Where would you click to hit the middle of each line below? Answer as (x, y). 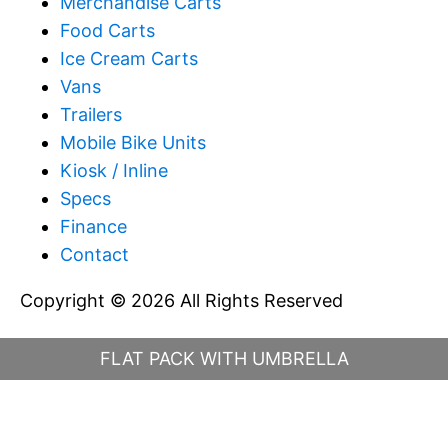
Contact (94, 255)
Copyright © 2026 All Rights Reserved (181, 301)
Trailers (91, 115)
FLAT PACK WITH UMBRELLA (224, 358)
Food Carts (107, 31)
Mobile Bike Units (133, 143)
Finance (93, 227)
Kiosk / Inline (114, 171)
